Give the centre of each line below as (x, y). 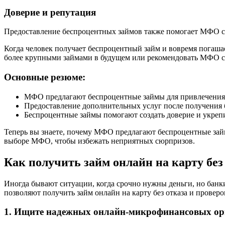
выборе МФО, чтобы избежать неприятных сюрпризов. (99, 141)
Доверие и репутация (50, 12)
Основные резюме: (45, 77)
